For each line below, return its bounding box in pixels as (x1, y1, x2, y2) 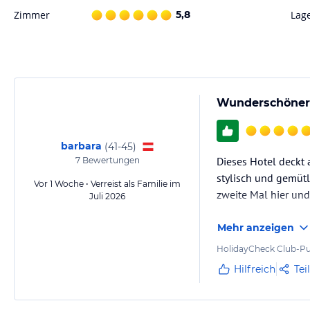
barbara (60, 140, 102, 152)
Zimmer (14, 8, 50, 21)
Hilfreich (234, 263, 275, 275)
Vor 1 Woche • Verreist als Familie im (34, 179, 181, 189)
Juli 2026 (89, 191, 125, 201)
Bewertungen (80, 155, 140, 165)
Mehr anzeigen (217, 221, 294, 234)
